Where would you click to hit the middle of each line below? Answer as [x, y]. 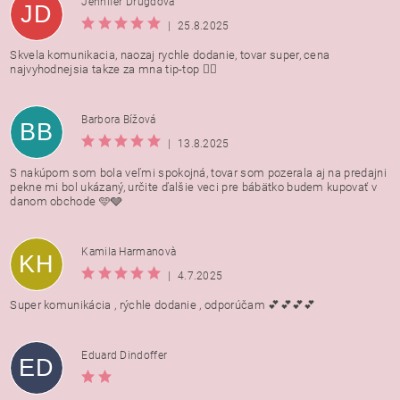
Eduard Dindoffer [125, 356]
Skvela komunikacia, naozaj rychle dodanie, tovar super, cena [170, 54]
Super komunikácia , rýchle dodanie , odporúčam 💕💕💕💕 [163, 304]
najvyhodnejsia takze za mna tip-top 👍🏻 [114, 69]
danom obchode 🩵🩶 [67, 201]
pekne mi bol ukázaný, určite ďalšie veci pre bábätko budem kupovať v [194, 187]
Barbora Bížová [119, 120]
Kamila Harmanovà [129, 252]
